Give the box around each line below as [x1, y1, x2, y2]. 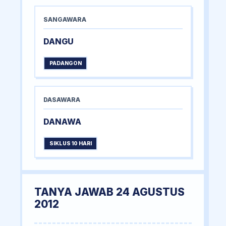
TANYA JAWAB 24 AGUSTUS [34, 186, 185, 199]
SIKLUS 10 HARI [49, 140, 92, 147]
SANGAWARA [43, 16, 86, 24]
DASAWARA [43, 96, 80, 104]
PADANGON [49, 60, 82, 67]
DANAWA [43, 117, 81, 127]
